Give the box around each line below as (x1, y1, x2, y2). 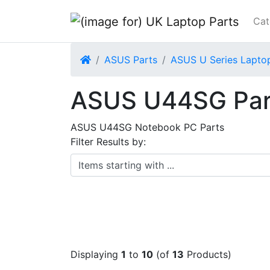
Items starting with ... (70, 154, 166, 166)
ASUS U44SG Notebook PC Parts (71, 121, 224, 133)
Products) (184, 248, 231, 260)
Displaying (71, 248, 121, 260)
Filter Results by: (71, 136, 146, 148)
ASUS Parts (104, 54, 157, 66)
